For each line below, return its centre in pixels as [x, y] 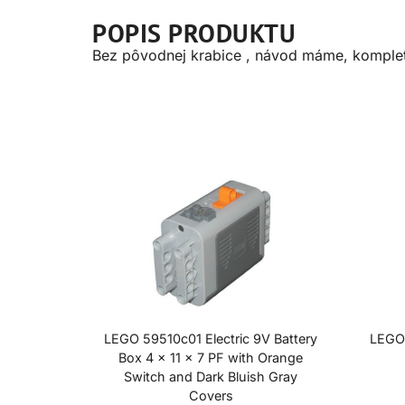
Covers [211, 395]
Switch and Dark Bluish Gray [211, 376]
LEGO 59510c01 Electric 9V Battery [211, 338]
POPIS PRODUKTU [194, 33]
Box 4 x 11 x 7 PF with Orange [211, 357]
